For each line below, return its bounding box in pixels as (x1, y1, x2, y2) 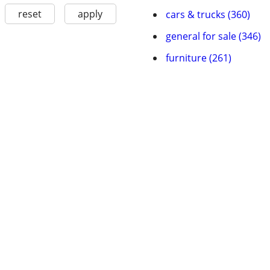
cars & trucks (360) (166, 8, 250, 21)
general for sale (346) (166, 30, 261, 43)
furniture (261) (166, 51, 231, 64)
